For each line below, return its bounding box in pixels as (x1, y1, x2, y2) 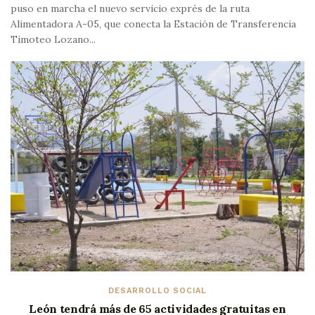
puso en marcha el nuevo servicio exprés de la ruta (11, 1, 250, 15)
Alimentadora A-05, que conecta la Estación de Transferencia (11, 17, 296, 30)
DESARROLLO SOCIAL (108, 285, 207, 295)
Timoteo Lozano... (11, 32, 96, 46)
